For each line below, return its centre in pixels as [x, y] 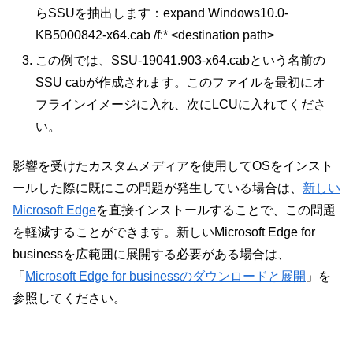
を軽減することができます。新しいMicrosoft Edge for [164, 232]
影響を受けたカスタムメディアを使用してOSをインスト [173, 165]
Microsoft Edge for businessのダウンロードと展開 [165, 276]
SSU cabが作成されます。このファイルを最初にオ [181, 82]
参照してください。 [69, 298]
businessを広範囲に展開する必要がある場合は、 [151, 254]
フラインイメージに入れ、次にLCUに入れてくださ [181, 104]
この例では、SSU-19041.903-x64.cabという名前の [181, 60]
